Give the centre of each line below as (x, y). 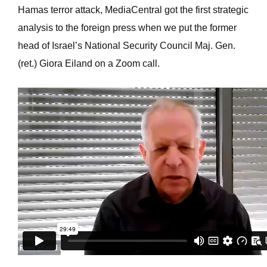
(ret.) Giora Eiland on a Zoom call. (89, 63)
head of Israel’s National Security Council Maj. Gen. (127, 46)
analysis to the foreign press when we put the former (127, 28)
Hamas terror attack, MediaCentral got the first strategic (133, 10)
